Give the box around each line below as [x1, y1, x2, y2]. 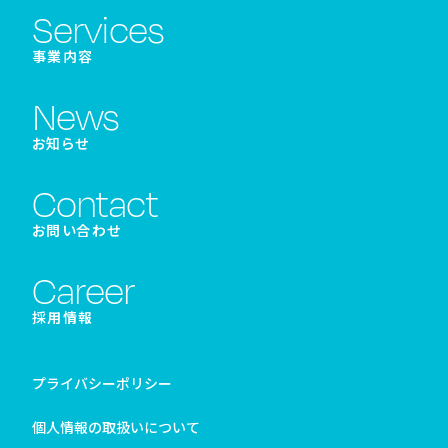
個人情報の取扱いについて [32, 416, 200, 437]
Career [32, 267, 135, 312]
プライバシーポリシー [32, 372, 172, 393]
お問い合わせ [32, 219, 122, 240]
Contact [32, 180, 158, 225]
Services [32, 6, 164, 51]
